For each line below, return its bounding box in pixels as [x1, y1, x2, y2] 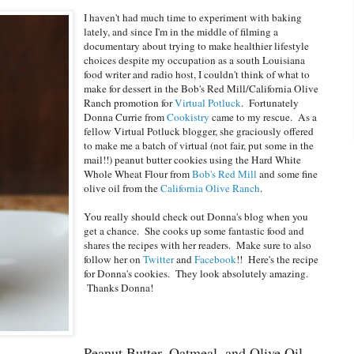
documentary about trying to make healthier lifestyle [84, 38, 310, 53]
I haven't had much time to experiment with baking [84, 9, 303, 24]
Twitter [143, 251, 175, 266]
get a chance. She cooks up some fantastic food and [84, 223, 305, 238]
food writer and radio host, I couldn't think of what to [84, 66, 311, 81]
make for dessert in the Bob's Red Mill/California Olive [84, 81, 319, 96]
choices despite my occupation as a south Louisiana [84, 52, 306, 67]
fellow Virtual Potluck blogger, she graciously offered [84, 123, 314, 138]
